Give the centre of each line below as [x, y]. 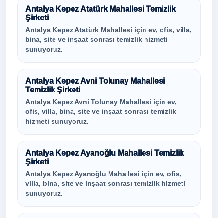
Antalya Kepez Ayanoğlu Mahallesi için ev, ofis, [103, 174]
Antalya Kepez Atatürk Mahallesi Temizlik [100, 9]
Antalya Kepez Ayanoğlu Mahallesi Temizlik [105, 153]
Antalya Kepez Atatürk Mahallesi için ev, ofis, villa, [109, 30]
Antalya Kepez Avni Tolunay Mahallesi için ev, [101, 102]
